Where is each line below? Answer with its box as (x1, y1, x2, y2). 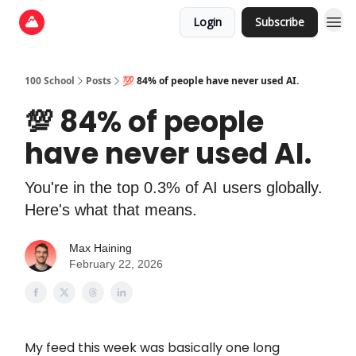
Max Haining (69, 242, 132, 254)
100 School (25, 74, 75, 87)
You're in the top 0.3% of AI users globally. (25, 179, 323, 196)
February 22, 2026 (69, 257, 163, 270)
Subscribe (255, 14, 304, 29)
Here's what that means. (25, 201, 197, 219)
